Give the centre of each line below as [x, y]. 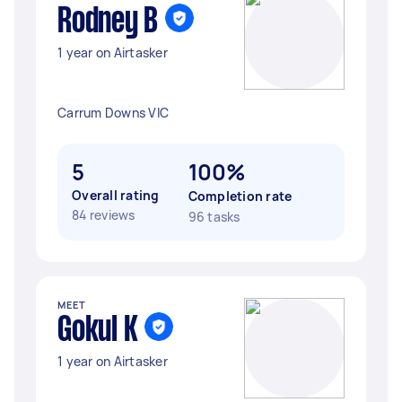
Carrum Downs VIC [113, 113]
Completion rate [240, 196]
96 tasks [214, 217]
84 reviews [104, 215]
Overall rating [116, 195]
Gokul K [98, 331]
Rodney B [108, 22]
